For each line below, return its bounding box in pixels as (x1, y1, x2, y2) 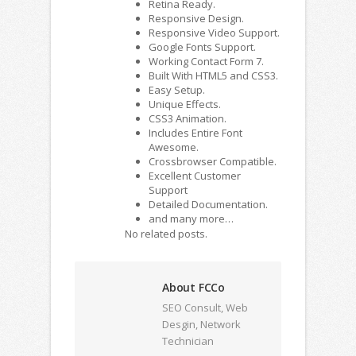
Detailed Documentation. (149, 196, 268, 211)
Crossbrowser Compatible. (149, 153, 277, 168)
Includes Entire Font (149, 125, 242, 140)
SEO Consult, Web (162, 300, 248, 315)
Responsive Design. (149, 10, 244, 25)
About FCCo (162, 279, 225, 295)
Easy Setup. (149, 82, 205, 97)
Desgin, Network (162, 316, 241, 331)
